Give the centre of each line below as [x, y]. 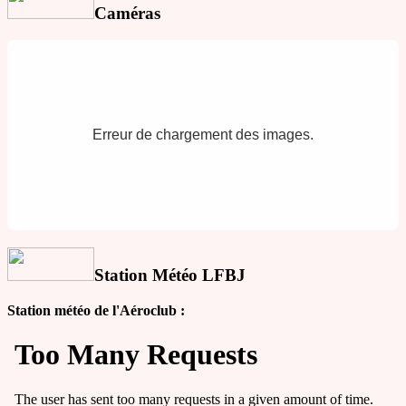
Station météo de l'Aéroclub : [96, 310]
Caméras [127, 13]
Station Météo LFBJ [170, 275]
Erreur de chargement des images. [203, 135]
